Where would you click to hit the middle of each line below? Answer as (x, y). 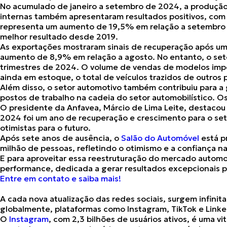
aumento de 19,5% (97, 26)
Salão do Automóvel (160, 138)
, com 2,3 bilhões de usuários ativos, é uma (133, 219)
